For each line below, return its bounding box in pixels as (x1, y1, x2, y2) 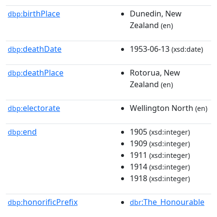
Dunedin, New (130, 8, 182, 19)
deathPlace (23, 67, 63, 78)
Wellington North (130, 102, 193, 113)
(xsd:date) (170, 44, 203, 54)
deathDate (23, 43, 62, 54)
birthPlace (23, 8, 60, 19)
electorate (23, 102, 60, 113)
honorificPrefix (23, 196, 77, 207)
